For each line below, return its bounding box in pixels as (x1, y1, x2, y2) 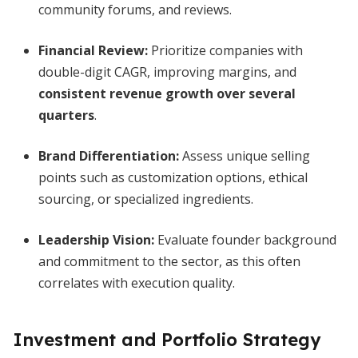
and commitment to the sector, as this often (38, 253, 300, 270)
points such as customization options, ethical (38, 169, 308, 186)
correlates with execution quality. (38, 274, 235, 292)
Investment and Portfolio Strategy (13, 328, 320, 351)
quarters (38, 106, 94, 124)
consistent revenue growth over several (38, 85, 296, 102)
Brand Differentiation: (38, 147, 179, 165)
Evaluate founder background (154, 231, 336, 249)
